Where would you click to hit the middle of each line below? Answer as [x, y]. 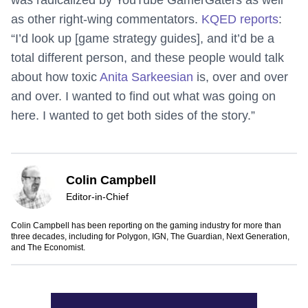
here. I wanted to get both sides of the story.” [133, 116]
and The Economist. [48, 248]
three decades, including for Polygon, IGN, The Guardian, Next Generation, [150, 237]
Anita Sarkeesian [146, 77]
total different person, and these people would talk [147, 58]
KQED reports [240, 20]
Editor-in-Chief [97, 197]
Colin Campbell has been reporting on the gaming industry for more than [146, 226]
